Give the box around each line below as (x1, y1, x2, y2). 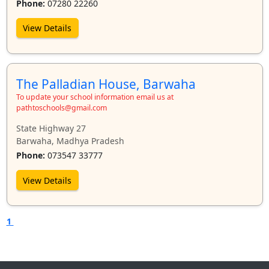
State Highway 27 (16, 122, 86, 134)
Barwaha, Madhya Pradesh (16, 134, 124, 147)
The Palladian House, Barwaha (16, 75, 196, 92)
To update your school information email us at (16, 91, 174, 102)
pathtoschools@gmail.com (16, 102, 107, 113)
